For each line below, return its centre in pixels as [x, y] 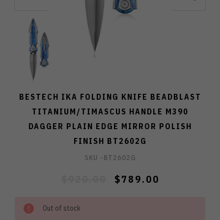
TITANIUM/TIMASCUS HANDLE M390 [110, 112]
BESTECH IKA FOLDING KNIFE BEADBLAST [110, 97]
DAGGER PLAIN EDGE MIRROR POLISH [110, 126]
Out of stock [62, 208]
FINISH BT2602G [110, 141]
